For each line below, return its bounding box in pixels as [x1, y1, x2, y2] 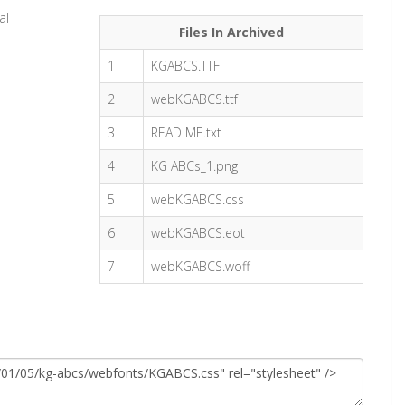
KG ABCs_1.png [151, 157, 239, 174]
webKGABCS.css [151, 191, 245, 208]
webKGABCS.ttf [151, 90, 239, 108]
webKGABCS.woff [151, 258, 250, 275]
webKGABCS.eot [151, 224, 246, 241]
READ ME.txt [151, 124, 222, 141]
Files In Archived [179, 24, 285, 41]
